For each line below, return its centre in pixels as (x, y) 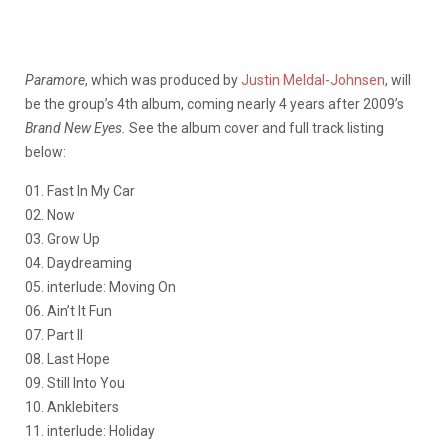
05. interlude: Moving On (100, 287)
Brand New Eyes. (75, 128)
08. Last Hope (67, 359)
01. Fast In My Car (80, 191)
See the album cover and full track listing (255, 128)
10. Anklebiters (72, 407)
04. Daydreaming (78, 263)
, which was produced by (163, 80)
